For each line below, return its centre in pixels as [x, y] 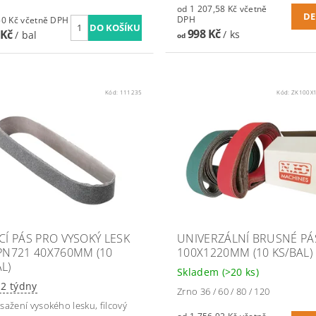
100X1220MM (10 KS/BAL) [245, 253]
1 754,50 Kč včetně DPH [45, 20]
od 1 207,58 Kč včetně [208, 8]
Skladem [199, 272]
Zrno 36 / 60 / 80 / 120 [223, 292]
